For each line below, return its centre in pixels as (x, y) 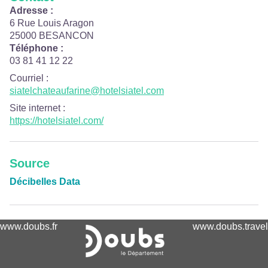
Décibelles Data (45, 182)
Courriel (27, 78)
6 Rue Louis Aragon (52, 23)
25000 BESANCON (52, 36)
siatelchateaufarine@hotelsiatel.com (87, 91)
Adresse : (31, 10)
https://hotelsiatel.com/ (57, 121)
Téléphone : (36, 48)
